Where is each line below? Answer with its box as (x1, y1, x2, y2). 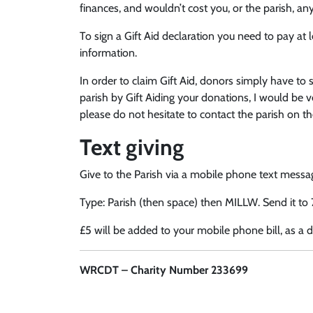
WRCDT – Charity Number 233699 (80, 263, 248, 277)
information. (80, 46, 137, 59)
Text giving (80, 133, 184, 161)
